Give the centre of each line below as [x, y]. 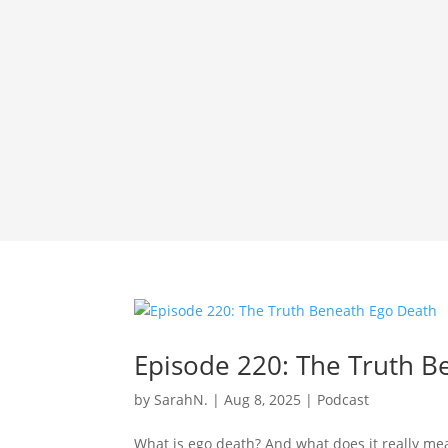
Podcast [343, 400]
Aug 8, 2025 [263, 400]
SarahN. [181, 400]
